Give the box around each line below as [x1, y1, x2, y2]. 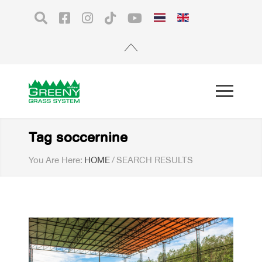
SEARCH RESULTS [116, 152, 193, 167]
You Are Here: [29, 152, 82, 167]
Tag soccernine [29, 126, 127, 149]
